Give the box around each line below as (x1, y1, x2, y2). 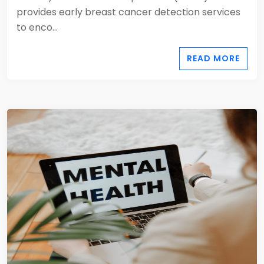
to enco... (16, 21, 58, 34)
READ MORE (187, 52, 240, 64)
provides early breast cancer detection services (16, 5, 240, 19)
